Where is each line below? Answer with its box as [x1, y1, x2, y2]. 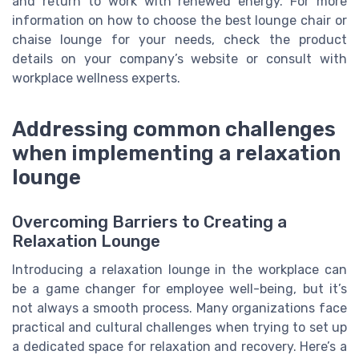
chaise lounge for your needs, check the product [12, 32, 347, 48]
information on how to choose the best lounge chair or [12, 13, 347, 29]
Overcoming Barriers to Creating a [12, 212, 287, 232]
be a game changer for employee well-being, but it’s [12, 281, 347, 297]
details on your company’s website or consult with [12, 51, 347, 67]
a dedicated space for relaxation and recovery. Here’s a [12, 339, 347, 355]
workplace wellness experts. [12, 71, 180, 87]
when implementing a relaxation [12, 140, 341, 165]
